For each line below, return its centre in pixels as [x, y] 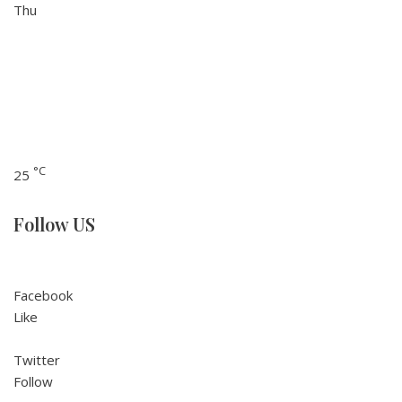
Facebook [43, 295]
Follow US [54, 224]
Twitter [37, 360]
